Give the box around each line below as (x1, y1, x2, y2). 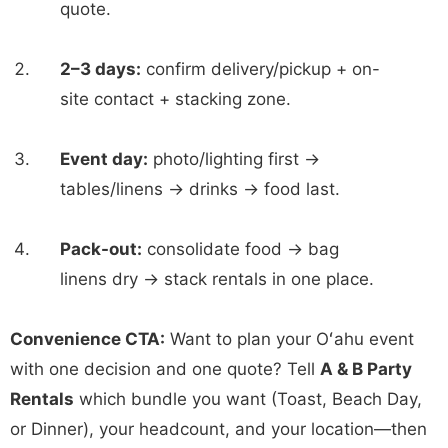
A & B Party (320, 358, 412, 379)
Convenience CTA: (10, 328, 165, 349)
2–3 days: (60, 58, 141, 79)
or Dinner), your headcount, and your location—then (10, 418, 427, 439)
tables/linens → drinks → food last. (60, 178, 340, 199)
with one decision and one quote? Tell (10, 358, 320, 379)
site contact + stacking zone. (60, 88, 291, 109)
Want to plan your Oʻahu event (165, 328, 414, 349)
